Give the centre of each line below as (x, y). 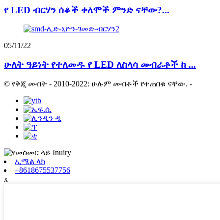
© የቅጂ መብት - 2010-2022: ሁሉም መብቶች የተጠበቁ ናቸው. (96, 83)
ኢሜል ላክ (30, 161)
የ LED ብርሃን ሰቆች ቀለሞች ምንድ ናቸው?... (87, 10)
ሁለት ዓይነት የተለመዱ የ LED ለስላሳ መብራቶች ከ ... (100, 65)
